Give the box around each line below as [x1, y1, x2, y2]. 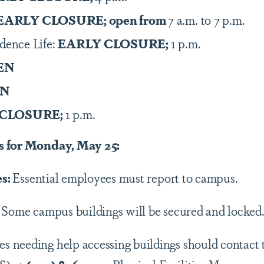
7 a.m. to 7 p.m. [168, 11, 245, 28]
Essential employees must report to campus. [12, 169, 238, 186]
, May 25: [71, 136, 120, 153]
